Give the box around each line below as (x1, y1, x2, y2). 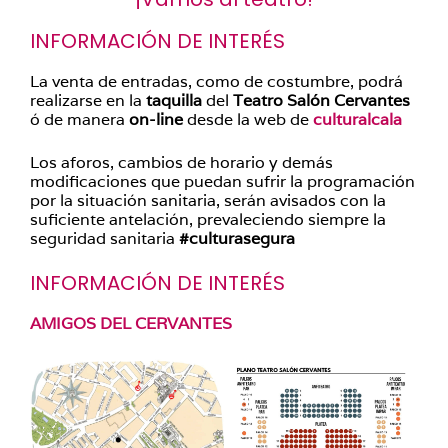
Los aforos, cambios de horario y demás (30, 152, 333, 173)
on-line (125, 109, 183, 130)
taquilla (146, 90, 202, 111)
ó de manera (30, 109, 125, 130)
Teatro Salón (233, 90, 330, 111)
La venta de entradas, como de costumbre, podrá (30, 71, 403, 92)
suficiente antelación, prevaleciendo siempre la (30, 209, 386, 230)
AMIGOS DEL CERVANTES (30, 313, 232, 334)
